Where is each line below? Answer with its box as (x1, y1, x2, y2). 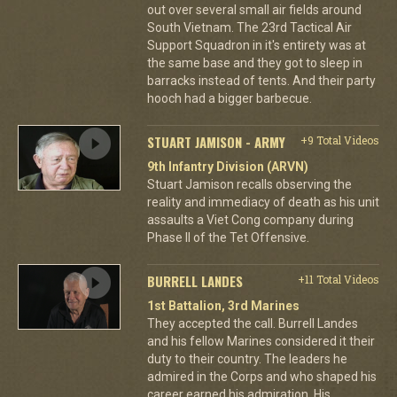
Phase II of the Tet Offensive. (146, 230, 309, 245)
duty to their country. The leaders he (146, 351, 347, 366)
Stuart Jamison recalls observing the (146, 176, 352, 191)
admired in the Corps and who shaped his (146, 369, 377, 384)
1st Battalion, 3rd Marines (146, 298, 300, 313)
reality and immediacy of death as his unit (146, 194, 379, 209)
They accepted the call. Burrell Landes (146, 315, 358, 331)
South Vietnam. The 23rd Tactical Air (146, 19, 352, 35)
